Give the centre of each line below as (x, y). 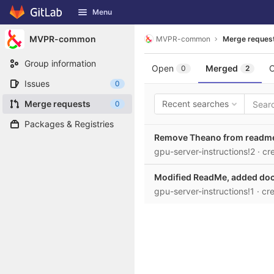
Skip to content (40, 18)
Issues (37, 83)
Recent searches (195, 104)
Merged (222, 68)
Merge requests (57, 104)
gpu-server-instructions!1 (206, 191)
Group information (60, 63)
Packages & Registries (69, 124)
